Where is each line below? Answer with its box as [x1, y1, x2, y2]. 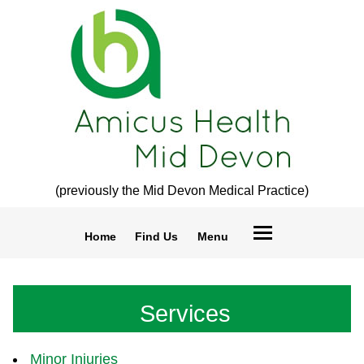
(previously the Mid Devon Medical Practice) [55, 184, 309, 197]
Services [139, 300, 231, 327]
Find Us [135, 230, 179, 243]
